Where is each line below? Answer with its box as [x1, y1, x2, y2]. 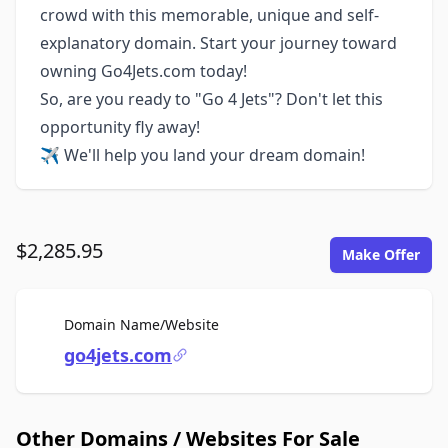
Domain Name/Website [64, 315, 219, 334]
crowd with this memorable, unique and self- [40, 4, 379, 26]
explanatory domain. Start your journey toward [40, 32, 397, 54]
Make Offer [342, 245, 420, 264]
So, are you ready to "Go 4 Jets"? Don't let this [40, 88, 383, 110]
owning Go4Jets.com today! [40, 60, 247, 82]
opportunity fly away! [40, 116, 200, 138]
